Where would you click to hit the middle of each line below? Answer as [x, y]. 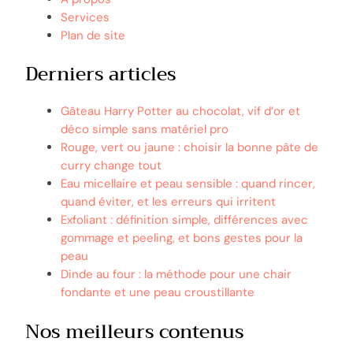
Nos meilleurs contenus [135, 331]
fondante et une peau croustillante [158, 293]
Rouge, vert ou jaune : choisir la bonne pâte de [190, 148]
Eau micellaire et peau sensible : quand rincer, [188, 184]
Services [85, 17]
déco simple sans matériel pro [145, 130]
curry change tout [111, 166]
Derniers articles [101, 74]
